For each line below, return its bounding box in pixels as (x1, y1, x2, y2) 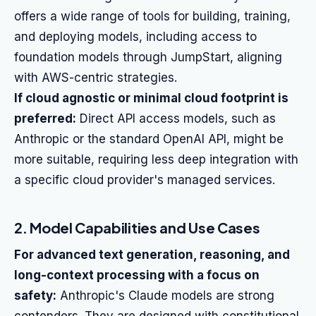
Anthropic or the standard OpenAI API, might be (14, 132, 284, 146)
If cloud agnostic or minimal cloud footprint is (14, 91, 288, 105)
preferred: (14, 111, 76, 126)
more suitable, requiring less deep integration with (14, 152, 298, 166)
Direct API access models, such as (76, 111, 276, 126)
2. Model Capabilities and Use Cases (14, 219, 260, 236)
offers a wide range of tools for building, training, (14, 9, 291, 23)
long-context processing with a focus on (14, 268, 260, 282)
